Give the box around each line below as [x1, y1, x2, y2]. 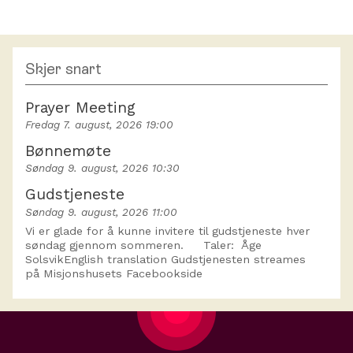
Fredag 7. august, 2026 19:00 [25, 118, 173, 132]
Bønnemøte [25, 142, 111, 161]
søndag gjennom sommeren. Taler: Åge [25, 238, 262, 251]
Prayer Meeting [25, 98, 136, 117]
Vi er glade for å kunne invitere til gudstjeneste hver [25, 224, 310, 237]
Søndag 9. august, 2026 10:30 [25, 162, 180, 175]
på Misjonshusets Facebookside [25, 266, 203, 280]
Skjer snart [25, 59, 102, 77]
